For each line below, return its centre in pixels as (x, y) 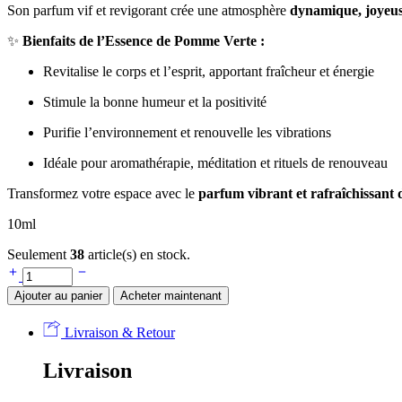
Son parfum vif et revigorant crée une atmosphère (149, 10)
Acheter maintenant (171, 295)
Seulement (39, 254)
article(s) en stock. (137, 254)
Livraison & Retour (118, 332)
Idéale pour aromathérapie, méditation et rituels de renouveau (215, 162)
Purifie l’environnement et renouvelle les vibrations (187, 132)
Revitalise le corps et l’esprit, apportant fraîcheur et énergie (209, 71)
